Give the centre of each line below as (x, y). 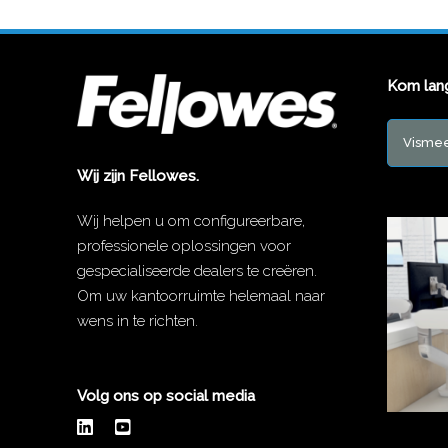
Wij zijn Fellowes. (137, 175)
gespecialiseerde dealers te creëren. (196, 270)
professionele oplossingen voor (183, 245)
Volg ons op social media (165, 395)
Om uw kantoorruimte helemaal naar (200, 295)
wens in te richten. (137, 320)
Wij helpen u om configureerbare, (190, 220)
